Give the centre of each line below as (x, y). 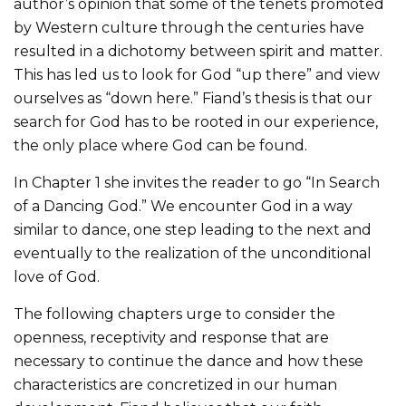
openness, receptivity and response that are (171, 337)
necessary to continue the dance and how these (188, 361)
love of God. (57, 276)
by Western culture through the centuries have (189, 27)
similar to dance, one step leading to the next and (193, 229)
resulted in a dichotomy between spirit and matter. (198, 51)
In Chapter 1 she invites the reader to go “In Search (197, 182)
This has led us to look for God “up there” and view (197, 74)
